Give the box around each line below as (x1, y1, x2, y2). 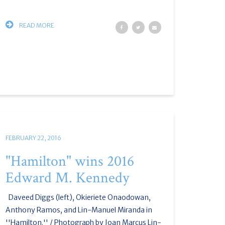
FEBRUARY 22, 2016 (5, 134, 61, 142)
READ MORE (18, 22, 54, 29)
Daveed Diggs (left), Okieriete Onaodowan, (5, 193, 151, 202)
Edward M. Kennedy (5, 168, 129, 188)
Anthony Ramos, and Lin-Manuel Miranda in (5, 205, 152, 214)
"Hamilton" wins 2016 (5, 152, 134, 171)
